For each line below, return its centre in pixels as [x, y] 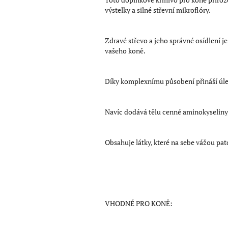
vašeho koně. [125, 50]
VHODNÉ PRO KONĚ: [139, 203]
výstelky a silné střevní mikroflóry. [158, 10]
